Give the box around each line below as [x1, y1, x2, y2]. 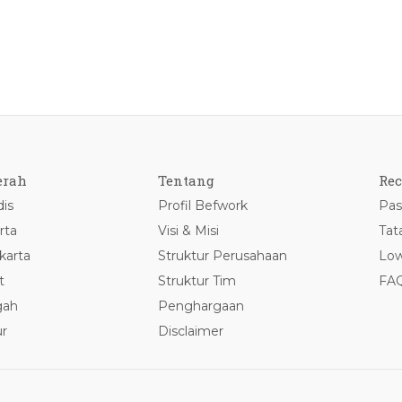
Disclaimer [157, 323, 223, 339]
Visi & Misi [157, 223, 219, 239]
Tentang [157, 171, 214, 189]
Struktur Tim [157, 273, 236, 289]
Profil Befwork [157, 197, 248, 214]
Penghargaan [157, 298, 244, 314]
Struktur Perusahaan [157, 248, 287, 264]
